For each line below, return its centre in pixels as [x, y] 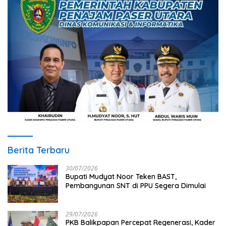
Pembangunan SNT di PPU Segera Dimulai [136, 186]
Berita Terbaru [39, 150]
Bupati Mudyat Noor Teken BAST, [121, 177]
